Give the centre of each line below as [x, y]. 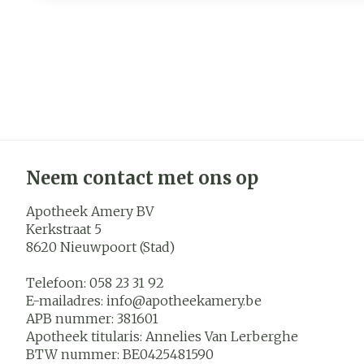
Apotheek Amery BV [90, 212]
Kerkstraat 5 [64, 230]
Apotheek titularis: [86, 337]
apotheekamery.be [204, 301]
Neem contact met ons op [142, 178]
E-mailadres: [66, 301]
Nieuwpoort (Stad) [117, 247]
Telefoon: [58, 283]
